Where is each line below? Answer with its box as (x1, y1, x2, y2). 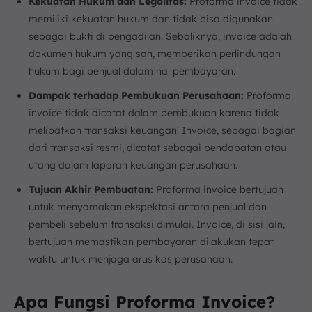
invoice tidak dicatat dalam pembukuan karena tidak (29, 107, 279, 119)
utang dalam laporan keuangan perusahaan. (29, 159, 237, 171)
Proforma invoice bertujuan (153, 183, 283, 196)
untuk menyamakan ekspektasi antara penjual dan (29, 201, 267, 213)
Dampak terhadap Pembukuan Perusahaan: (29, 89, 244, 102)
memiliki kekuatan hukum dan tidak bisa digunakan (29, 13, 273, 25)
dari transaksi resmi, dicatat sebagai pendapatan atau (29, 141, 286, 154)
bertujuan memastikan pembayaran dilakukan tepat (29, 235, 274, 248)
